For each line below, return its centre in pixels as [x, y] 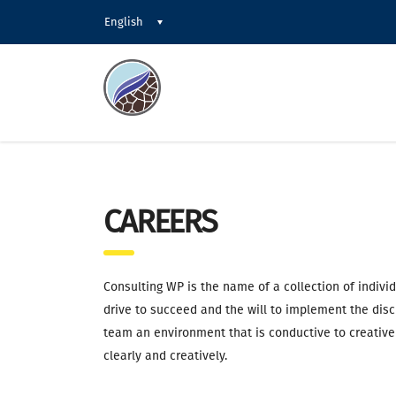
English [124, 22]
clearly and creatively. [165, 356]
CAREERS [160, 222]
